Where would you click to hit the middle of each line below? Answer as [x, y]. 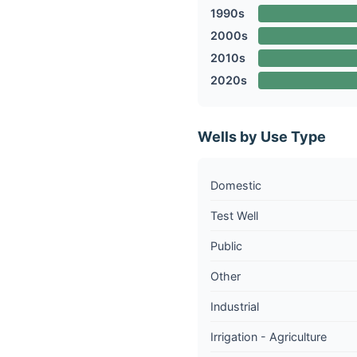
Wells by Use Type [262, 136]
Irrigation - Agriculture [269, 336]
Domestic [236, 185]
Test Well [234, 215]
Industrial [235, 306]
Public [226, 245]
